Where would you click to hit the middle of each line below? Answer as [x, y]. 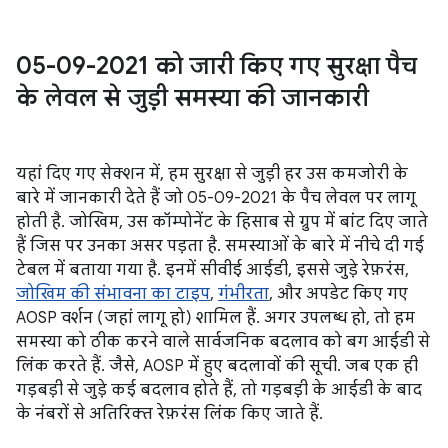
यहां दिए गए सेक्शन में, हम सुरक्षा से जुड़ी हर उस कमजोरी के [212, 174]
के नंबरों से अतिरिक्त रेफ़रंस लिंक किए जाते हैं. [169, 414]
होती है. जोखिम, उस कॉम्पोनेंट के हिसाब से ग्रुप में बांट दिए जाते [222, 222]
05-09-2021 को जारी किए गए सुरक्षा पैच [216, 66]
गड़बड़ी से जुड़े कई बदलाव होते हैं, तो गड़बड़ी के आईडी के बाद [219, 390]
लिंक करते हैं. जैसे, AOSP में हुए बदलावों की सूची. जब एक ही [217, 366]
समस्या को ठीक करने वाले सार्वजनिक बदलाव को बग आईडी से [223, 342]
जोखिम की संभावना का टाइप [113, 294]
